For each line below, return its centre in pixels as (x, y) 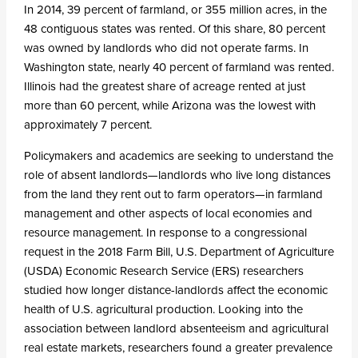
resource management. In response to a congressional (165, 233)
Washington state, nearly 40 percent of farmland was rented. (179, 68)
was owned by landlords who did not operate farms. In (166, 48)
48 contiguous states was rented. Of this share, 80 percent (174, 29)
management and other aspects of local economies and (168, 214)
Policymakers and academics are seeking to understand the (178, 156)
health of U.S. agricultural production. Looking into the (163, 310)
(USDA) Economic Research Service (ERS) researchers (163, 271)
